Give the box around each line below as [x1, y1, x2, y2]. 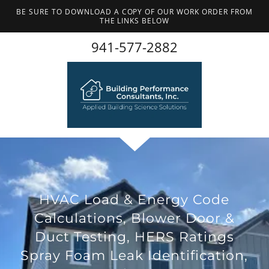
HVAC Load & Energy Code [39, 192, 230, 208]
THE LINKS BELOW [99, 16, 170, 26]
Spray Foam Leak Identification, [20, 247, 249, 264]
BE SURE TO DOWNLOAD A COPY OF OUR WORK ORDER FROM [16, 7, 253, 17]
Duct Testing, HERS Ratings [34, 229, 234, 245]
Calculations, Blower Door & [34, 210, 235, 226]
